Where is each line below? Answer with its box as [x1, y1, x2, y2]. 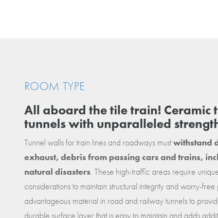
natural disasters [24, 165, 91, 177]
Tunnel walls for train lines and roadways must [24, 136, 173, 148]
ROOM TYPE [24, 78, 85, 93]
